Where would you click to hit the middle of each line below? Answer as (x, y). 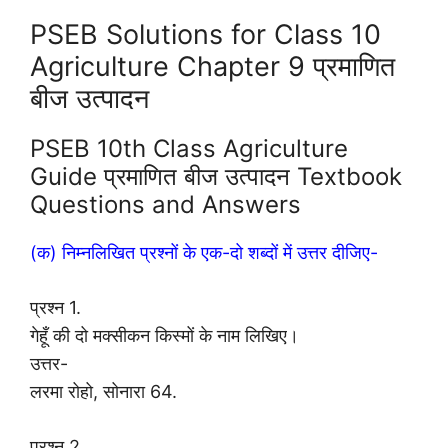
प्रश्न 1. (55, 308)
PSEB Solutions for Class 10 (205, 35)
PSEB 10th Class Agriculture (189, 149)
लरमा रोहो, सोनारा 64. (103, 392)
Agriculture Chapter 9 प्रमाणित (212, 67)
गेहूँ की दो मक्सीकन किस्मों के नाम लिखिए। (164, 336)
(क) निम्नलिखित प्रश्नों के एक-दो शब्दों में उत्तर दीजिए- (204, 253)
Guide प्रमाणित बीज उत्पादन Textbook (216, 177)
